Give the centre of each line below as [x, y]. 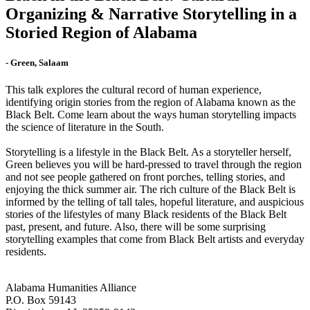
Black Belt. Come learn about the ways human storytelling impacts [151, 115]
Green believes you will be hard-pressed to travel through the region [154, 165]
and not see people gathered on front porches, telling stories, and [145, 177]
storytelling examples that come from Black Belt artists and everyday [155, 239]
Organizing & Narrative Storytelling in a [151, 13]
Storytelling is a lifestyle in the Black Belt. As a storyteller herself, [148, 152]
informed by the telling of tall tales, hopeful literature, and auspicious [155, 202]
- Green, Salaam [37, 63]
